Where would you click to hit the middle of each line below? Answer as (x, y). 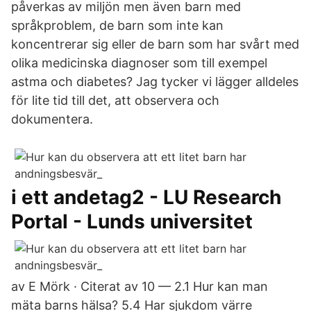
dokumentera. (52, 119)
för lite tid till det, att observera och (115, 100)
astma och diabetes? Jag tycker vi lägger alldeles (155, 82)
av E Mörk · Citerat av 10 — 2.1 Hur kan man (140, 286)
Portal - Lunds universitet (132, 221)
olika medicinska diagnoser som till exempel (139, 63)
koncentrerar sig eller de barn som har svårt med (155, 44)
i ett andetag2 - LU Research (146, 197)
